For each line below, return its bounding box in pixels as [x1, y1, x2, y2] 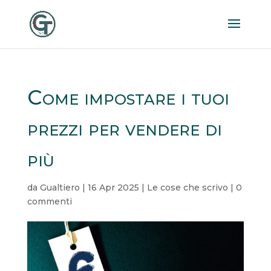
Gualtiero [39, 182, 80, 193]
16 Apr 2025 [87, 182, 139, 193]
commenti [27, 196, 72, 207]
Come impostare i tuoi [27, 85, 229, 110]
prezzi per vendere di [27, 116, 222, 141]
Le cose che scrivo [146, 182, 228, 193]
